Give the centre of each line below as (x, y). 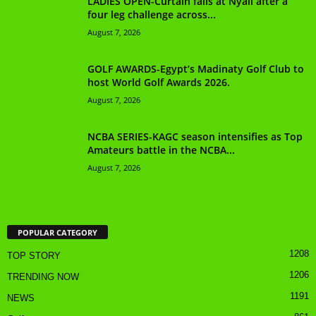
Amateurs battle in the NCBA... (161, 150)
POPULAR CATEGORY (57, 233)
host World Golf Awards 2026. (159, 82)
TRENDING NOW (43, 277)
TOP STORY (34, 256)
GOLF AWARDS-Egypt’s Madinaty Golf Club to (196, 68)
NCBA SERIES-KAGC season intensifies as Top (195, 136)
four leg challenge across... (152, 14)
